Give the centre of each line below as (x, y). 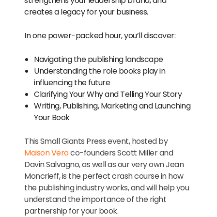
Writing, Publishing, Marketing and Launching (112, 106)
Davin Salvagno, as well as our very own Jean (104, 164)
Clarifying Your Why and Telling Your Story (108, 94)
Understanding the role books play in (100, 71)
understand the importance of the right (95, 199)
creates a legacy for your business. (86, 12)
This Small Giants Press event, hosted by (96, 141)
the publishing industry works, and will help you (107, 187)
